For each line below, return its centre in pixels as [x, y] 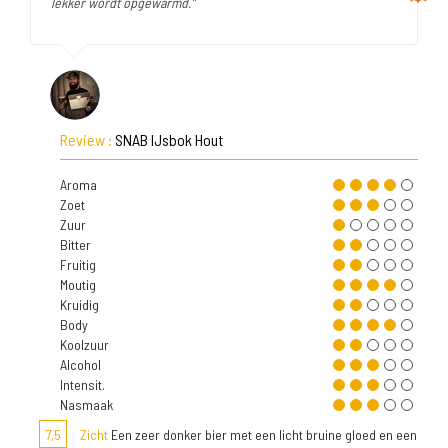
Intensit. [82, 384]
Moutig [78, 284]
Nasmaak [86, 404]
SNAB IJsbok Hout [169, 139]
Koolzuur [84, 344]
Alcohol [80, 364]
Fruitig [78, 264]
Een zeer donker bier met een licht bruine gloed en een [262, 434]
